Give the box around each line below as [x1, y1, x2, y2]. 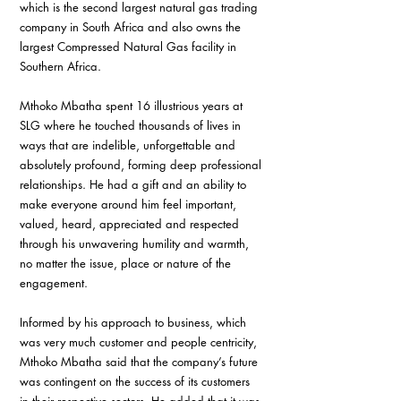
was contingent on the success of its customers [20, 373, 253, 389]
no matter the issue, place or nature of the [20, 255, 235, 271]
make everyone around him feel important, [20, 196, 240, 212]
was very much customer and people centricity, [20, 334, 260, 350]
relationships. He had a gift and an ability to [20, 176, 250, 192]
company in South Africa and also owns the [20, 19, 244, 35]
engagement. [20, 275, 88, 291]
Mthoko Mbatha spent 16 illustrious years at [20, 98, 246, 114]
